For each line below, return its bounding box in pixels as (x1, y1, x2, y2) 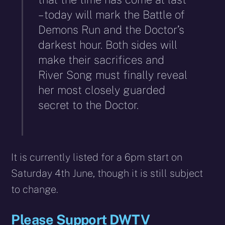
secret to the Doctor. (38, 98, 139, 112)
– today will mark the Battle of (38, 8, 185, 22)
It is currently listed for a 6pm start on (11, 151, 183, 163)
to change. (11, 183, 59, 195)
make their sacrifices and (38, 53, 165, 67)
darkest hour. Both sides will (38, 38, 178, 52)
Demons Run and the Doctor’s (38, 23, 185, 37)
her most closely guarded (38, 83, 166, 97)
